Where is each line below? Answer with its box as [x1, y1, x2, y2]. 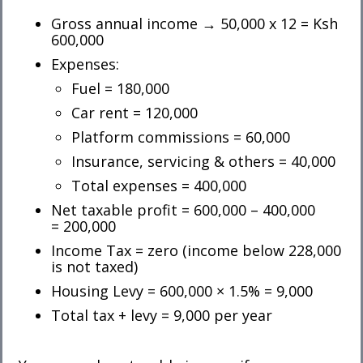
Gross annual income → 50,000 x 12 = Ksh [51, 13, 338, 33]
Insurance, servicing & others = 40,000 [71, 151, 335, 171]
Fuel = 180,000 [71, 78, 169, 98]
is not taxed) [51, 256, 138, 276]
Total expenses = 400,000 [71, 175, 246, 195]
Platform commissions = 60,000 [71, 126, 290, 147]
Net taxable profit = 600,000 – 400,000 [51, 199, 315, 220]
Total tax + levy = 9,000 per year [51, 305, 272, 325]
